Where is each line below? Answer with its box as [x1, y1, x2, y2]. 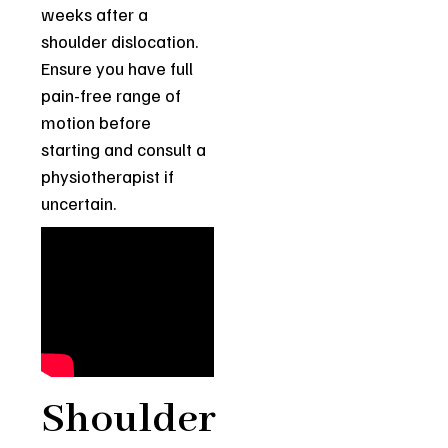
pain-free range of [41, 83, 182, 106]
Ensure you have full [41, 56, 194, 79]
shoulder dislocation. [41, 29, 199, 52]
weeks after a [41, 2, 149, 25]
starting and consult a [41, 137, 207, 160]
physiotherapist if [41, 164, 175, 187]
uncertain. [41, 191, 117, 214]
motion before [41, 110, 152, 133]
